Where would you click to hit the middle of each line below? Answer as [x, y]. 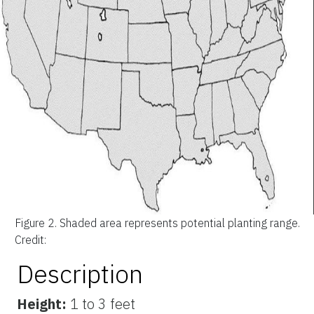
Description [80, 274]
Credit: [30, 240]
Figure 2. [37, 223]
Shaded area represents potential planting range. [179, 223]
